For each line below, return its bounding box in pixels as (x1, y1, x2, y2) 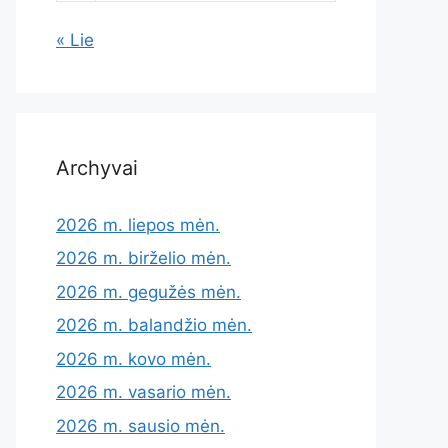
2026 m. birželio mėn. (56, 248, 231, 268)
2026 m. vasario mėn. (56, 382, 231, 402)
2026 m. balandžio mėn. (56, 315, 252, 335)
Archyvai (56, 155, 138, 180)
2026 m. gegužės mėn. (56, 281, 241, 302)
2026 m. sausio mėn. (56, 415, 225, 436)
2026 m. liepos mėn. (56, 214, 220, 235)
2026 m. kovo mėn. (56, 348, 211, 369)
